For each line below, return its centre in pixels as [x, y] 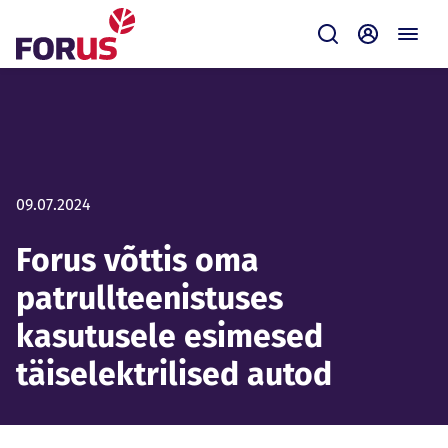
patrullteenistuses [149, 298]
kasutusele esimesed [169, 336]
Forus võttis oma [137, 260]
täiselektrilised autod [174, 374]
